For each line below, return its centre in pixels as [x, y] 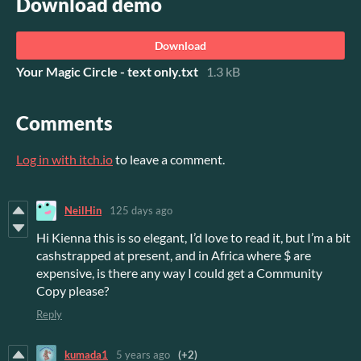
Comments [64, 122]
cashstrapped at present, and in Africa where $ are [174, 255]
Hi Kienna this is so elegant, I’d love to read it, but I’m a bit [193, 237]
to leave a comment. [169, 159]
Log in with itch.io [64, 159]
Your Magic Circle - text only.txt [107, 71]
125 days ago [141, 211]
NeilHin [83, 211]
